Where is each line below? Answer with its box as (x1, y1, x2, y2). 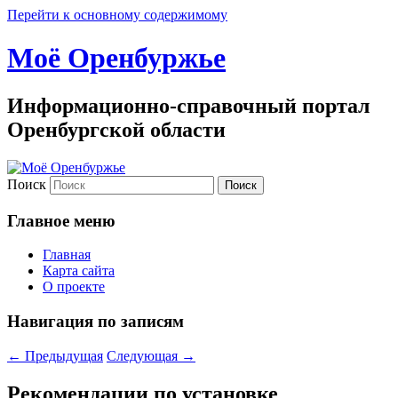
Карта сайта (43, 263, 115, 279)
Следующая (107, 347, 181, 363)
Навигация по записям (7, 311, 184, 330)
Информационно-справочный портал (7, 93, 370, 117)
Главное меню (7, 211, 115, 230)
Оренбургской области (7, 117, 226, 141)
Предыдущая (21, 347, 103, 363)
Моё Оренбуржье (7, 42, 226, 75)
